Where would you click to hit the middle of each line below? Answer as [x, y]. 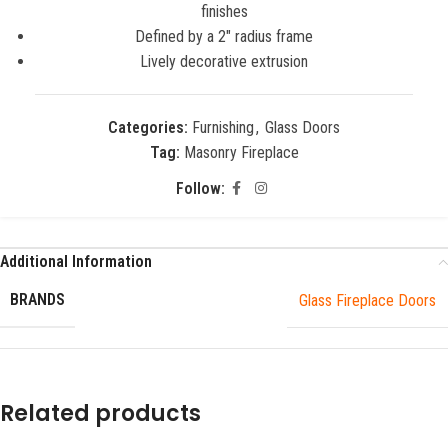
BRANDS [37, 299]
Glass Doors [302, 127]
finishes [224, 11]
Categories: [148, 127]
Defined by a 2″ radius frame [224, 36]
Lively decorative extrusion [224, 61]
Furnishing [223, 127]
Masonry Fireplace [241, 152]
